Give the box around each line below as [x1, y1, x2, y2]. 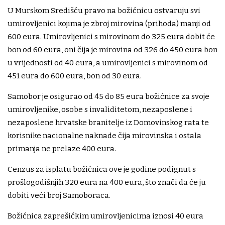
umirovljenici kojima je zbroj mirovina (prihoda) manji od [8, 19, 211, 29]
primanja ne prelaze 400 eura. [8, 144, 119, 154]
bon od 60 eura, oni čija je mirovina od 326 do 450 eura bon [8, 45, 217, 55]
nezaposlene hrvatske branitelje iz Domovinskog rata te [8, 118, 209, 128]
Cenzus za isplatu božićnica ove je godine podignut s [8, 165, 196, 174]
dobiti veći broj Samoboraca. [8, 191, 110, 200]
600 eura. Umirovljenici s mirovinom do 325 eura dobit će [8, 32, 215, 42]
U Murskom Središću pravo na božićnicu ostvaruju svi [8, 6, 200, 16]
